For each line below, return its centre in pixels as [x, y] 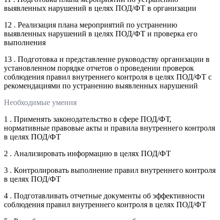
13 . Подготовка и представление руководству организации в [107, 59]
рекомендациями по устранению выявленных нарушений [101, 85]
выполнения [25, 42]
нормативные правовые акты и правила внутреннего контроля [110, 128]
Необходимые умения [40, 102]
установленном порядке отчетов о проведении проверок [99, 68]
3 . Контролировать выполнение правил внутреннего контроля [110, 170]
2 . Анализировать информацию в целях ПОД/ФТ [87, 153]
